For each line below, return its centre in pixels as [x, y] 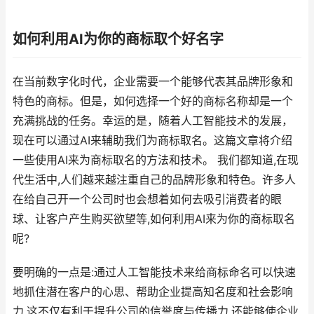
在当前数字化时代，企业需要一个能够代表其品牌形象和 [153, 82]
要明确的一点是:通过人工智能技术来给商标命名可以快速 [154, 272]
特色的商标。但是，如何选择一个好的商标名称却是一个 [153, 101]
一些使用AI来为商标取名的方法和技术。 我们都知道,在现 [156, 160]
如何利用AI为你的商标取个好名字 [118, 39]
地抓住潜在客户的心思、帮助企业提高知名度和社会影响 [153, 292]
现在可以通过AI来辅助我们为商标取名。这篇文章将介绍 [152, 141]
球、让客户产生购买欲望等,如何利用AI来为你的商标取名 [154, 219]
